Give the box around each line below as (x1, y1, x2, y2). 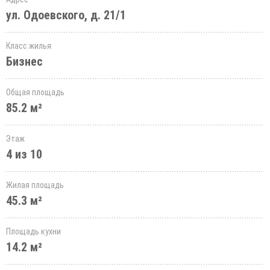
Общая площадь (6, 87, 64, 97)
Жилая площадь (6, 180, 64, 190)
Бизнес (6, 54, 43, 69)
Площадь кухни (6, 227, 61, 236)
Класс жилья (6, 41, 51, 51)
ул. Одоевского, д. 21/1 (6, 8, 126, 22)
